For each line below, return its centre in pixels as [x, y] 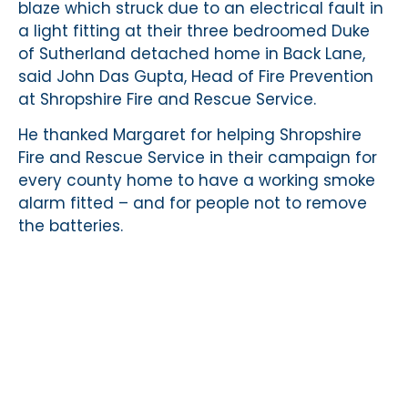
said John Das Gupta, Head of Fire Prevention [196, 76]
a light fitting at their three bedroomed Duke [194, 31]
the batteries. [71, 226]
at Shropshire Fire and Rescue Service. [167, 99]
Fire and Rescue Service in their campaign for [198, 158]
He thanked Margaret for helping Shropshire [190, 135]
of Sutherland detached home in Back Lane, [192, 53]
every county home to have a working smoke [197, 180]
